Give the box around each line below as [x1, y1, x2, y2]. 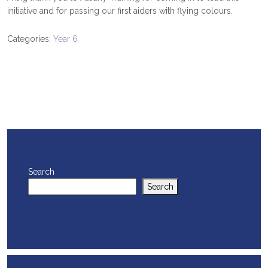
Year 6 [53, 34, 78, 44]
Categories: [7, 34, 53, 44]
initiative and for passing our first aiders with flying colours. [7, 6, 233, 16]
